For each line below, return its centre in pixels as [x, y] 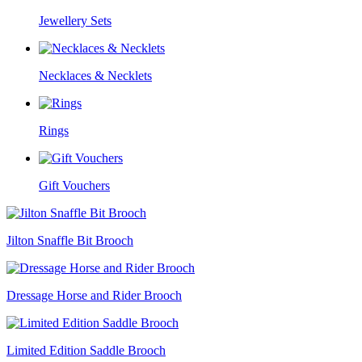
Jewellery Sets [75, 21]
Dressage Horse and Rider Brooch [94, 295]
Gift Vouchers [74, 185]
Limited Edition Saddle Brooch [86, 350]
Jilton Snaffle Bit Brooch [70, 240]
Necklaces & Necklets [95, 76]
